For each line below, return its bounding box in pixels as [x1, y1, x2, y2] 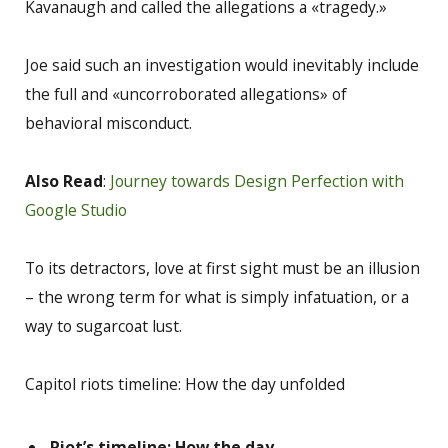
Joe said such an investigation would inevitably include [25, 53, 419, 76]
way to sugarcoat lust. [25, 315, 182, 338]
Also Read [25, 169, 103, 192]
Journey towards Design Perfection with [110, 169, 404, 192]
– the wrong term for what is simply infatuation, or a [25, 286, 409, 309]
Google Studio [25, 198, 127, 221]
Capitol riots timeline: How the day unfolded [25, 373, 345, 396]
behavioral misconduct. [25, 111, 192, 134]
